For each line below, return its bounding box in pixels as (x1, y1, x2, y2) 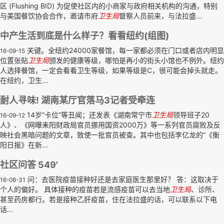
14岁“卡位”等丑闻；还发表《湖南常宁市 (25, 110, 152, 119)
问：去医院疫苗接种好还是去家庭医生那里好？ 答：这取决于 (25, 175, 218, 183)
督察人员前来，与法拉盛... (119, 11, 202, 20)
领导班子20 (173, 110, 209, 119)
